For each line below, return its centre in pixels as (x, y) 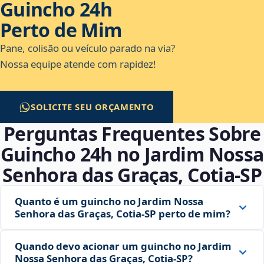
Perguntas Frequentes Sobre (132, 134)
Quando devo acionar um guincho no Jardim (123, 246)
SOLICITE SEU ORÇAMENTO (93, 107)
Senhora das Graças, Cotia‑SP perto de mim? (123, 214)
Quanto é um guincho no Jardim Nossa (109, 202)
